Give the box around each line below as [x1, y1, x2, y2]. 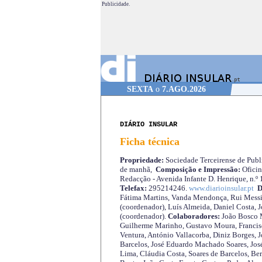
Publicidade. [101, 1, 130, 7]
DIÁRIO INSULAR [119, 120, 177, 129]
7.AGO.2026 [161, 85, 206, 94]
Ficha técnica [119, 136, 180, 148]
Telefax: [119, 184, 147, 193]
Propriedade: [119, 156, 164, 165]
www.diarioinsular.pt [188, 184, 254, 193]
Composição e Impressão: [155, 165, 240, 174]
